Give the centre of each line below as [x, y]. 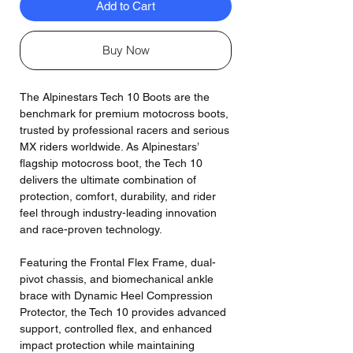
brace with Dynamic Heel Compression [116, 295]
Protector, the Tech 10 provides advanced [123, 312]
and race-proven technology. [91, 229]
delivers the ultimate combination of [108, 179]
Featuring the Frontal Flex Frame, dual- [118, 262]
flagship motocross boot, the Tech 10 [111, 163]
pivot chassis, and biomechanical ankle [117, 279]
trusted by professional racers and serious [124, 130]
